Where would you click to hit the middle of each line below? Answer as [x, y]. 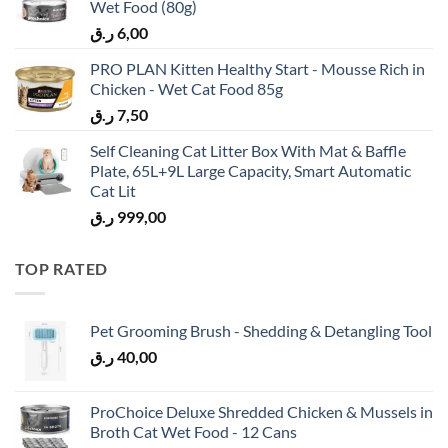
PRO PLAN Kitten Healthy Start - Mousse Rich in [257, 69]
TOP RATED [62, 269]
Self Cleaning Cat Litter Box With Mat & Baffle [248, 151]
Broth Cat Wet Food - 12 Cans [193, 432]
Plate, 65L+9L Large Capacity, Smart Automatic [250, 171]
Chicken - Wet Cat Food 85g [186, 89]
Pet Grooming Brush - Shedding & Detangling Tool [261, 331]
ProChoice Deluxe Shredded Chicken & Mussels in [261, 412]
